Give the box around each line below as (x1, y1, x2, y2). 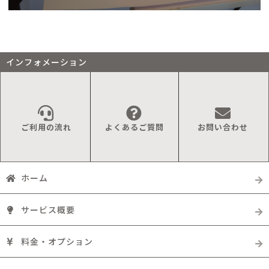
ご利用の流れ (20, 121, 71, 133)
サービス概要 (21, 203, 76, 216)
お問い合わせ (198, 121, 249, 133)
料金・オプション (21, 235, 94, 247)
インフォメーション (6, 55, 87, 68)
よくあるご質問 (104, 121, 164, 133)
